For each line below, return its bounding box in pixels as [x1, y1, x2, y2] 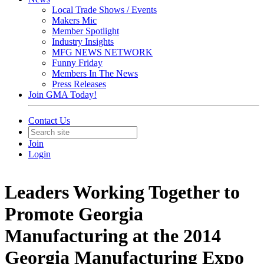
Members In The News [52, 68, 138, 78]
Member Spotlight [52, 26, 119, 36]
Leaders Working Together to [5, 181, 240, 203]
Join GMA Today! [28, 90, 97, 100]
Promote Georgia [5, 203, 143, 225]
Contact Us [28, 115, 70, 126]
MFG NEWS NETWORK [52, 47, 153, 57]
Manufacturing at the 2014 [5, 225, 221, 247]
